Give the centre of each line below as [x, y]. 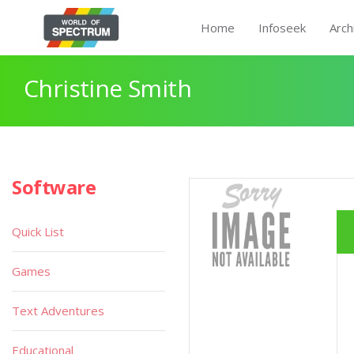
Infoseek [282, 28]
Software [54, 187]
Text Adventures [58, 311]
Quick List [38, 232]
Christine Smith [107, 88]
